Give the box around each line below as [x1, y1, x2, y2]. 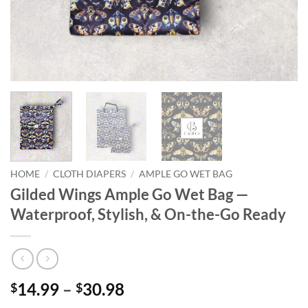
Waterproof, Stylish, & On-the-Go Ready [10, 205, 286, 224]
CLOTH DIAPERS [53, 168, 126, 180]
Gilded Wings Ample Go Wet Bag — [10, 185, 249, 204]
